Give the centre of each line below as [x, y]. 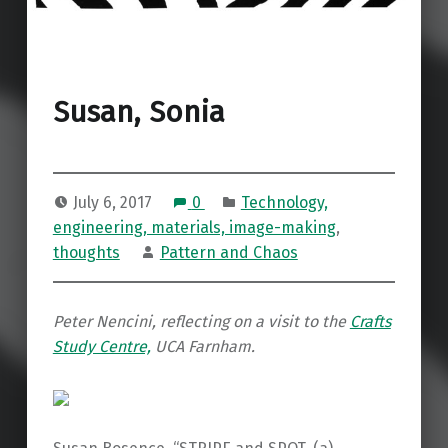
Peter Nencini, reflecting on [151, 321]
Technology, [284, 202]
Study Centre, [101, 346]
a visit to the [300, 321]
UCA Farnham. [202, 346]
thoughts [86, 252]
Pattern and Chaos [228, 252]
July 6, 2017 [114, 202]
